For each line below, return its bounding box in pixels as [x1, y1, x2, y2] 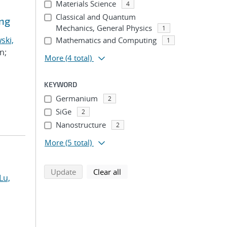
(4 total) [65, 53, 92, 63]
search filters [121, 166, 165, 176]
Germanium [55, 93, 98, 103]
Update [51, 167, 76, 177]
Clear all [93, 167, 121, 177]
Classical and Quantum [55, 12, 136, 22]
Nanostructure [55, 120, 106, 130]
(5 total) [65, 137, 92, 147]
